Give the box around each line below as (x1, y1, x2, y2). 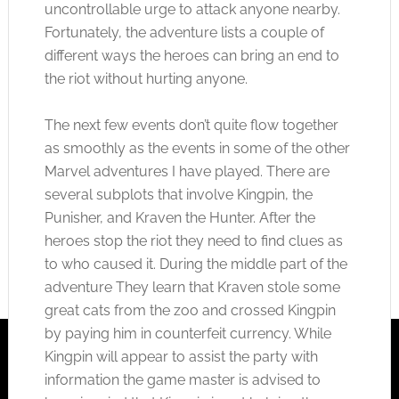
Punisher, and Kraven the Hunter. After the (44, 209, 315, 226)
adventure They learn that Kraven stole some (44, 279, 340, 296)
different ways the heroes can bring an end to (44, 47, 339, 64)
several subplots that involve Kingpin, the (44, 186, 313, 203)
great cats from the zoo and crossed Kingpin (44, 302, 336, 319)
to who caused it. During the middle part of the (44, 256, 347, 273)
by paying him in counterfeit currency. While (44, 325, 331, 342)
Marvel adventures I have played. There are (44, 163, 330, 180)
